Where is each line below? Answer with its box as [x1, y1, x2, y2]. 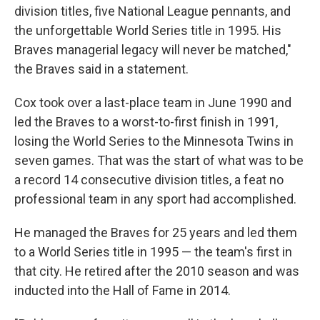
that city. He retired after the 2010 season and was [14, 264, 299, 279]
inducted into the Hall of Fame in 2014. [14, 283, 231, 299]
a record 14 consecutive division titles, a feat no [14, 172, 284, 188]
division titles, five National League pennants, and [14, 4, 291, 19]
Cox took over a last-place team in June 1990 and [14, 95, 291, 111]
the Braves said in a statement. [14, 61, 189, 77]
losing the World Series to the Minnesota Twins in [14, 134, 294, 149]
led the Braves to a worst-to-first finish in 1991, [14, 114, 278, 130]
